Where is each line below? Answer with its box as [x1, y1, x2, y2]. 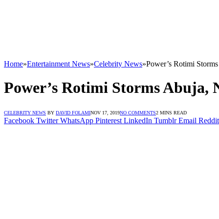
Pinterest [95, 116, 122, 125]
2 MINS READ [156, 109, 187, 115]
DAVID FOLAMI [56, 109, 90, 115]
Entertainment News [27, 60, 90, 68]
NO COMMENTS [120, 109, 156, 115]
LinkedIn [124, 116, 152, 125]
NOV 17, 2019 [90, 109, 120, 115]
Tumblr [154, 116, 176, 125]
